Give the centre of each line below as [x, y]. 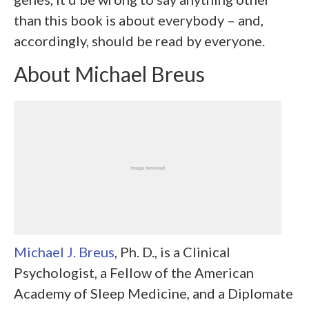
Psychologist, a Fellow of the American [134, 272]
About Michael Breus [109, 73]
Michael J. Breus [64, 252]
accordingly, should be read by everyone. [139, 40]
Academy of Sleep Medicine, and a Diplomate [153, 293]
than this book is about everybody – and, [139, 20]
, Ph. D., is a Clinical [172, 252]
